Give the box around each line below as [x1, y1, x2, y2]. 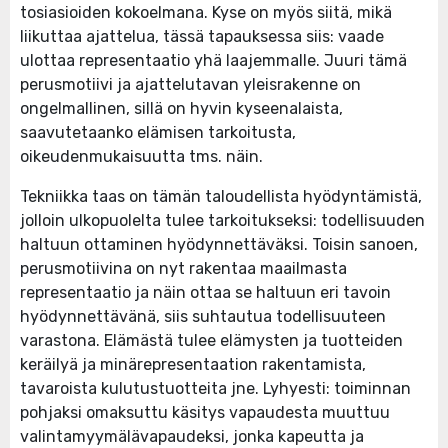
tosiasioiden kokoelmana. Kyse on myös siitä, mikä [20, 3, 392, 23]
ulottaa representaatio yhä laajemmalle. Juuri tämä [20, 51, 407, 71]
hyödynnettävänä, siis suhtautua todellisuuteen [20, 307, 386, 327]
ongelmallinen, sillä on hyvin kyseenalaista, [20, 99, 343, 119]
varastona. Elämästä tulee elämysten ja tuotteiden [20, 331, 403, 351]
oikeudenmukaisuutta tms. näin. [20, 147, 263, 167]
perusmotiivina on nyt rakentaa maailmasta [20, 259, 347, 279]
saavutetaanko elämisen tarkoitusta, [20, 123, 296, 143]
